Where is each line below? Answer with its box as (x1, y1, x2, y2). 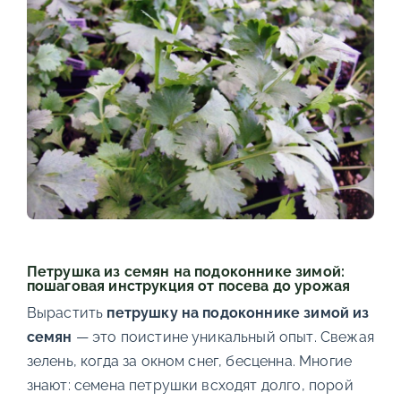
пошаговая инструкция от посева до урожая (26, 277, 351, 294)
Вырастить (26, 304, 107, 321)
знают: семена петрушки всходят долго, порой (26, 377, 354, 394)
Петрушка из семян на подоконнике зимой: (26, 263, 346, 280)
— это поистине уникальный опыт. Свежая (72, 328, 374, 346)
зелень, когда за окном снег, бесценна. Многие (26, 353, 352, 370)
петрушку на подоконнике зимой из (107, 304, 370, 321)
